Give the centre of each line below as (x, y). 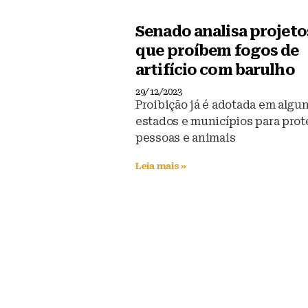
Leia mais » (161, 166)
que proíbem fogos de (217, 51)
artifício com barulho (215, 70)
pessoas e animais (186, 137)
